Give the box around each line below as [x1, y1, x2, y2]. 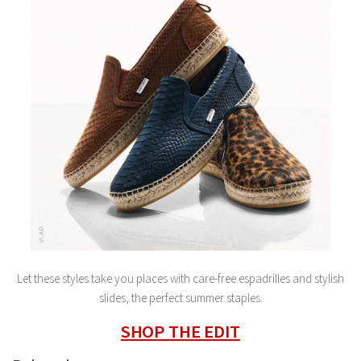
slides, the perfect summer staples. [98, 289, 263, 305]
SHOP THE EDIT [120, 319, 241, 342]
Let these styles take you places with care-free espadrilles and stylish [17, 270, 344, 286]
